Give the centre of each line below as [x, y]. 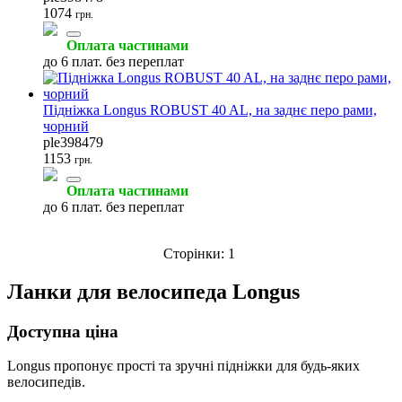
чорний [66, 126]
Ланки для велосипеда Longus [153, 291]
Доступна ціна [63, 331]
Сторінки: [194, 253]
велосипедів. [46, 382]
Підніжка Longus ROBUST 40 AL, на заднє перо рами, [210, 109]
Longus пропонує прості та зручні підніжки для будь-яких [184, 366]
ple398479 [73, 142]
